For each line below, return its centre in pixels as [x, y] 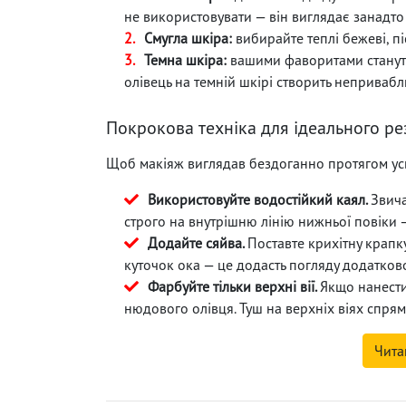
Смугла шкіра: [188, 38]
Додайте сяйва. [198, 242]
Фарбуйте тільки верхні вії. [234, 286]
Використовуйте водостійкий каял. [259, 199]
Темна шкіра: [185, 59]
